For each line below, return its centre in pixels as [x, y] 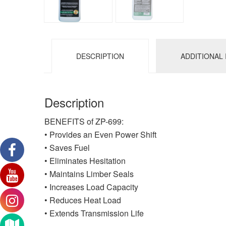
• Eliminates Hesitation [85, 161]
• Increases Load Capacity [91, 187]
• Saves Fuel [67, 148]
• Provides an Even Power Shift [100, 135]
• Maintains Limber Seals [89, 174]
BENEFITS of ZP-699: [84, 122]
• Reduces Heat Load [83, 200]
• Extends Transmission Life [94, 213]
